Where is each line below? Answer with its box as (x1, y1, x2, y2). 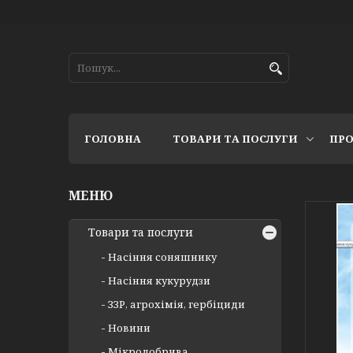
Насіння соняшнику (108, 250, 217, 264)
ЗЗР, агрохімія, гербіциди (108, 297, 245, 311)
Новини (108, 321, 150, 335)
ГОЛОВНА (84, 132, 141, 146)
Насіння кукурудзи (108, 273, 210, 288)
